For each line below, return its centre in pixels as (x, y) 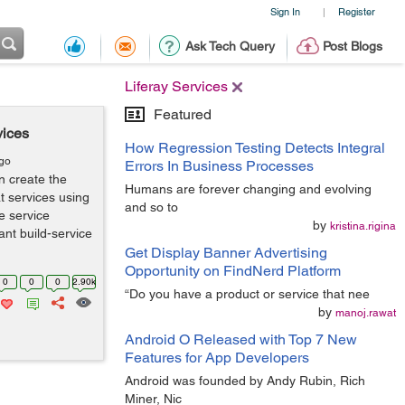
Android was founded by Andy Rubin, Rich (245, 381)
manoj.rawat (366, 313)
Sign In (285, 11)
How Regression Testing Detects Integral (255, 148)
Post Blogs (352, 46)
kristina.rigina (363, 226)
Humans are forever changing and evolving (248, 189)
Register (356, 11)
